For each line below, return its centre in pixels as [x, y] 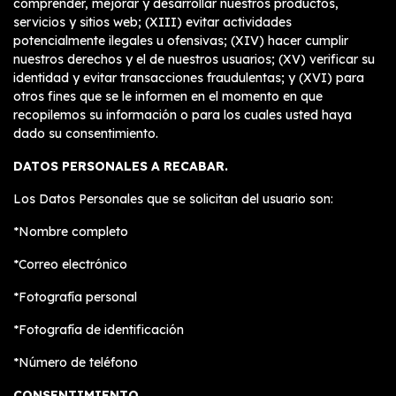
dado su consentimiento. [86, 133]
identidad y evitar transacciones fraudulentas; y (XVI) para [189, 78]
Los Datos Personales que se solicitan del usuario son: [173, 199]
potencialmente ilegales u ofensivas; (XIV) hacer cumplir [181, 41]
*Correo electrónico [70, 264]
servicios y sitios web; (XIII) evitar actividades [152, 22]
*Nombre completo [71, 232]
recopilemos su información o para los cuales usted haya [183, 115]
